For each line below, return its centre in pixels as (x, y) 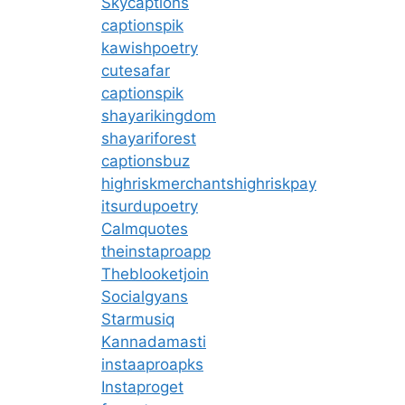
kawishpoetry (150, 47)
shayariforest (149, 138)
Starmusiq (138, 319)
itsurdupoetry (150, 206)
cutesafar (136, 70)
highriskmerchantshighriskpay (209, 183)
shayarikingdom (159, 115)
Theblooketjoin (155, 273)
